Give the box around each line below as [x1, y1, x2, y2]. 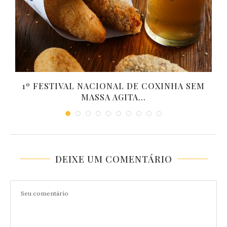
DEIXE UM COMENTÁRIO [55, 153, 172, 166]
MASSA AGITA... [81, 92, 146, 103]
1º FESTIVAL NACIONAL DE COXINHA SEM [22, 81, 205, 92]
